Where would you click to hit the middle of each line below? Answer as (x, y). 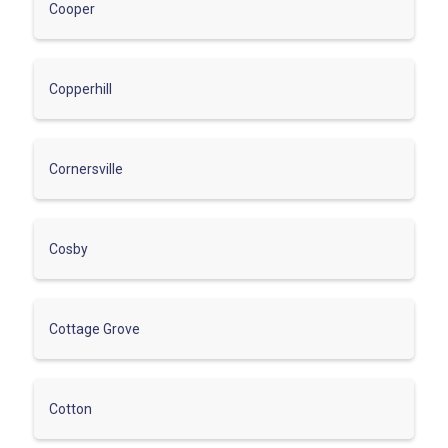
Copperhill (80, 88)
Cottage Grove (94, 328)
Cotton (70, 408)
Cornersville (86, 168)
